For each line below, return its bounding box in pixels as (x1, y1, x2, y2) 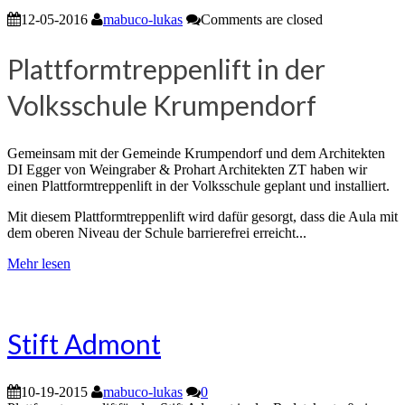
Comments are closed (201, 12, 323, 28)
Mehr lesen (7, 256, 71, 272)
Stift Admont (7, 327, 161, 361)
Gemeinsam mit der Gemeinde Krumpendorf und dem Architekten (7, 146, 385, 162)
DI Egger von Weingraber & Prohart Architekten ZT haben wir (7, 162, 367, 178)
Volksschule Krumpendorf (7, 89, 316, 122)
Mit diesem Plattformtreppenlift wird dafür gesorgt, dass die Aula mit (7, 209, 398, 225)
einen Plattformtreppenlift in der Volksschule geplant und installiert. (7, 178, 390, 194)
